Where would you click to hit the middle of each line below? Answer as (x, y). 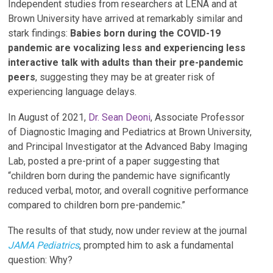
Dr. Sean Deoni (120, 117)
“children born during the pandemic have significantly (119, 176)
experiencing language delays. (73, 92)
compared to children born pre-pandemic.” (98, 205)
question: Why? (41, 260)
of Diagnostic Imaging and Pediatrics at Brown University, (130, 132)
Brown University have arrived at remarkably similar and (126, 19)
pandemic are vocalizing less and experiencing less (127, 48)
